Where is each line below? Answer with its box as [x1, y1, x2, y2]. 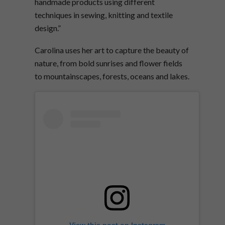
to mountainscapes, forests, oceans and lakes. [35, 71, 189, 81]
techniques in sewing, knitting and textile [35, 10, 173, 20]
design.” [35, 23, 61, 33]
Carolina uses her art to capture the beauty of [35, 45, 189, 55]
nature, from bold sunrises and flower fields [35, 58, 182, 68]
